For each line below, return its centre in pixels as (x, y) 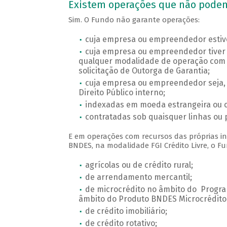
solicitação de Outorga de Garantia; (144, 71)
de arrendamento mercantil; (138, 177)
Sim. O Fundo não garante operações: (134, 20)
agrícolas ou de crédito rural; (139, 165)
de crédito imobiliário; (126, 211)
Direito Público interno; (122, 93)
